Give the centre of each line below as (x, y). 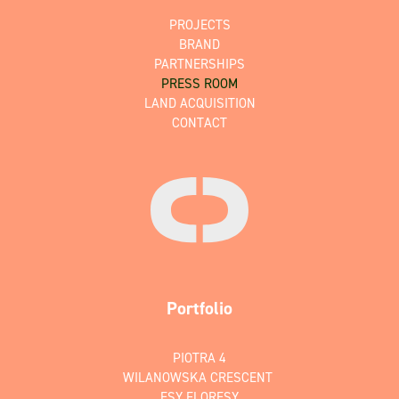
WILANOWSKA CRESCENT (199, 377)
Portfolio (199, 308)
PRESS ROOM (199, 84)
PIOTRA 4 (199, 358)
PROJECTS (199, 25)
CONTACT (199, 123)
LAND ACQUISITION (199, 104)
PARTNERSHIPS (199, 65)
